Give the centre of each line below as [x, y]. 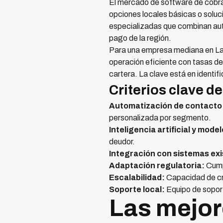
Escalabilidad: [137, 178]
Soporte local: [137, 190]
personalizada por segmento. [160, 118]
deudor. [122, 142]
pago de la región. [140, 38]
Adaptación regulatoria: [157, 166]
